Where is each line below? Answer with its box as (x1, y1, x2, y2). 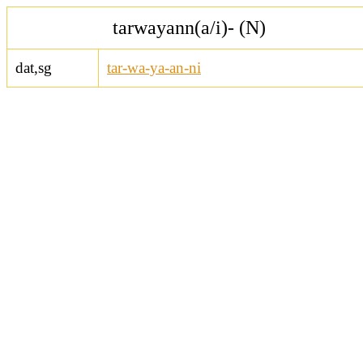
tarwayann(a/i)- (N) (112, 17, 266, 38)
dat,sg (15, 59, 52, 76)
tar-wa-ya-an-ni (107, 59, 201, 76)
